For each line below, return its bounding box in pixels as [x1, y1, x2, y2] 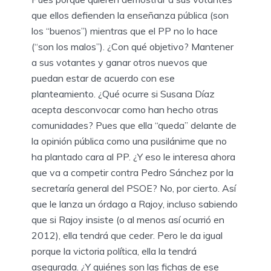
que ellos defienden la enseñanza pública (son [31, 9, 229, 22]
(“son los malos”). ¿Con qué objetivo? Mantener [31, 41, 233, 53]
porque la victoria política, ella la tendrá [31, 245, 197, 258]
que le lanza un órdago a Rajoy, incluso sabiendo [31, 198, 238, 211]
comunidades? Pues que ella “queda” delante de [31, 119, 237, 132]
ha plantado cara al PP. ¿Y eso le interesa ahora [31, 151, 235, 163]
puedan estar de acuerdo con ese [31, 72, 175, 85]
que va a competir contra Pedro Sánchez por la [31, 166, 233, 179]
